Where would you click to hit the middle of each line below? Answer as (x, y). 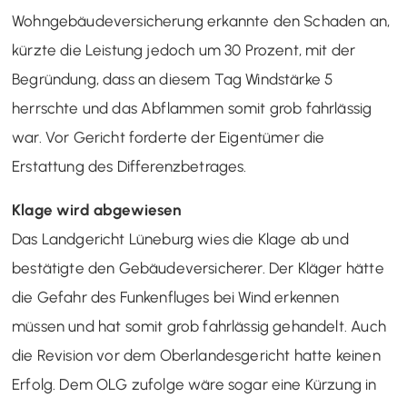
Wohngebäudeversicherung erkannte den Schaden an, (201, 21)
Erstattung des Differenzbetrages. (129, 166)
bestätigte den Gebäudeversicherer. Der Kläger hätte (198, 268)
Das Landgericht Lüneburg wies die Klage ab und (180, 239)
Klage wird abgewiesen (97, 210)
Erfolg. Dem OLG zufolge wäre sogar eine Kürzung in (194, 384)
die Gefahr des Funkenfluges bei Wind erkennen (176, 297)
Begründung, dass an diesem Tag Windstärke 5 (173, 79)
